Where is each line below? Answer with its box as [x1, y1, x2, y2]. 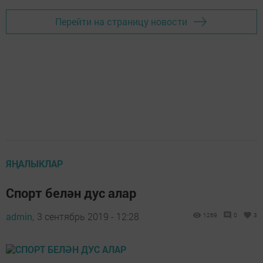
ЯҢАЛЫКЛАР [6, 157, 63, 170]
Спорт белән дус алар [6, 184, 136, 201]
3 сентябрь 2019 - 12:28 [37, 210, 139, 222]
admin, [6, 210, 34, 222]
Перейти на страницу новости [55, 15, 187, 28]
